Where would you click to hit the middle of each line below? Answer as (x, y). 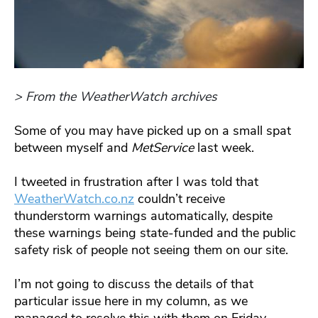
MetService (163, 147)
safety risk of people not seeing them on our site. (151, 250)
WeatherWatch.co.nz (74, 198)
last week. (224, 147)
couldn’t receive (180, 198)
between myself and (73, 147)
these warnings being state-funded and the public (155, 232)
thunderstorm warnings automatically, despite (143, 215)
